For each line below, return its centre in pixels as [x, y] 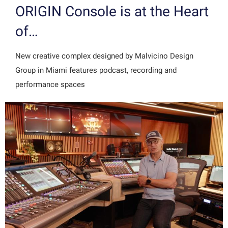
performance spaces [50, 85]
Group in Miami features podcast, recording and [96, 70]
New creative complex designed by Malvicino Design [104, 56]
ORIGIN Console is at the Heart [112, 12]
